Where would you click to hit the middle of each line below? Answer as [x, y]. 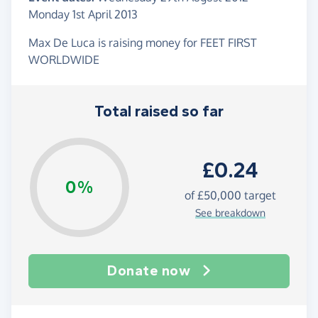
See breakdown [230, 212]
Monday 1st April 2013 [83, 15]
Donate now [149, 271]
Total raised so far [159, 112]
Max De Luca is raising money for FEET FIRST [143, 43]
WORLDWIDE [64, 60]
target [258, 195]
